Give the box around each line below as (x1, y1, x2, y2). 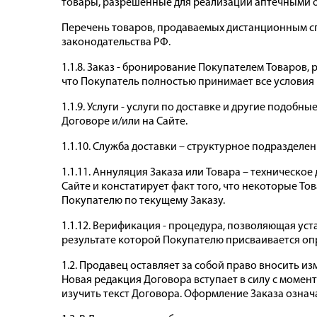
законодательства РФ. (62, 36, 171, 48)
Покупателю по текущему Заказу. (62, 195, 225, 207)
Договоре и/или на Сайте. (62, 115, 188, 127)
